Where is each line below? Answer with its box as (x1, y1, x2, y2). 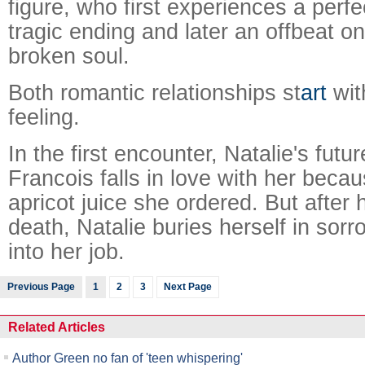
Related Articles (8, 319, 105, 334)
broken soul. (8, 43, 130, 68)
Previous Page (7, 281, 75, 292)
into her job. (8, 239, 125, 264)
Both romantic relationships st (8, 80, 301, 105)
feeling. (8, 104, 80, 130)
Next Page (164, 281, 212, 292)
